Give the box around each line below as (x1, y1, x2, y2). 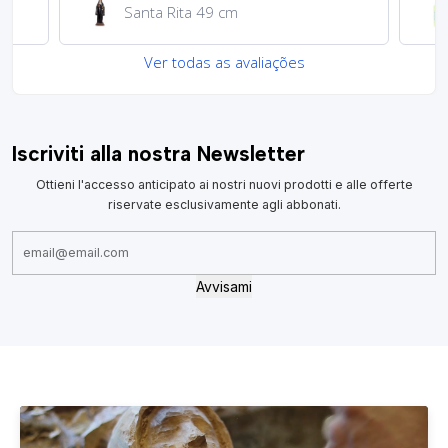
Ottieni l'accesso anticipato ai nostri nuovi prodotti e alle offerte (35, 177, 413, 193)
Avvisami (196, 277, 252, 295)
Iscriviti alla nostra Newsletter (11, 140, 305, 166)
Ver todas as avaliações (143, 51, 305, 72)
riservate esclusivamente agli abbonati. (107, 197, 341, 213)
